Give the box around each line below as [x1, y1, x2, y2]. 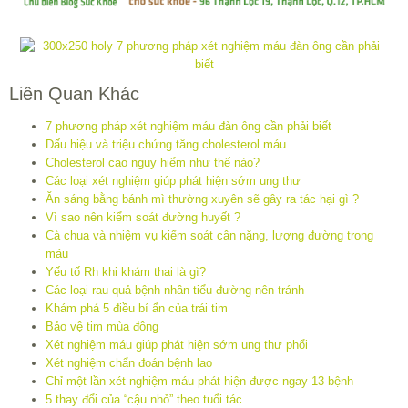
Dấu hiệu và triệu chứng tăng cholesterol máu [46, 137, 286, 151]
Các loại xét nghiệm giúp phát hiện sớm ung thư [46, 173, 301, 188]
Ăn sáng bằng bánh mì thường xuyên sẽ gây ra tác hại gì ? [46, 191, 359, 206]
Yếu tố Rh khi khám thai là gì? [46, 264, 206, 279]
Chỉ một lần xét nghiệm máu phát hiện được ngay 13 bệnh [46, 373, 353, 388]
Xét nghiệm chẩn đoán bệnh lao [46, 355, 212, 370]
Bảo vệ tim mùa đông [46, 319, 158, 333]
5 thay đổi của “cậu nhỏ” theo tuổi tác [46, 392, 242, 406]
